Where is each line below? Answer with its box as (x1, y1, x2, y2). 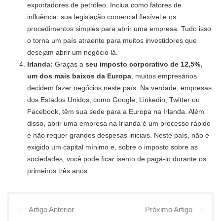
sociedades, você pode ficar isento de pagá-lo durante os (27, 155, 206, 163)
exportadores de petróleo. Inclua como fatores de (27, 1, 182, 9)
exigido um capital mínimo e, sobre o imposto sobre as (27, 143, 198, 151)
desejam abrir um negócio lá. (27, 48, 118, 57)
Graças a (55, 60, 85, 69)
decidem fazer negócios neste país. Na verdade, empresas (27, 84, 212, 92)
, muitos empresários (131, 72, 197, 80)
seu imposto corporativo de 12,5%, (85, 60, 202, 69)
